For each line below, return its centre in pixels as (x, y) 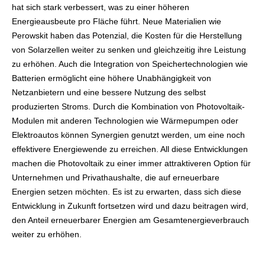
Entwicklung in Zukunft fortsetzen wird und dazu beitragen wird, (130, 206)
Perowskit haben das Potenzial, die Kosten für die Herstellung (127, 36)
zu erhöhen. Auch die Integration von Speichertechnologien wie (130, 64)
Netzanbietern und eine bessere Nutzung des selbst (109, 93)
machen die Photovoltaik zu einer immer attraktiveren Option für (131, 164)
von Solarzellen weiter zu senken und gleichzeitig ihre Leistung (129, 50)
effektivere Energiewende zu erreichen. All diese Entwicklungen (130, 149)
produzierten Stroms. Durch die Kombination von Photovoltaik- (128, 107)
